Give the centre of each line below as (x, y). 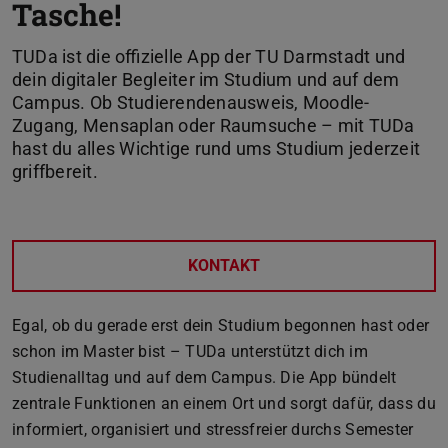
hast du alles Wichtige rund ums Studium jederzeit (216, 148)
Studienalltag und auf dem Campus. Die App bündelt (204, 377)
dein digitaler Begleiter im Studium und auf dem (206, 79)
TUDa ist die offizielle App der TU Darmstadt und (209, 56)
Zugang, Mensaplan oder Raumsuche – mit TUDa (213, 125)
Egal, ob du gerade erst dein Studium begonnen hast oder (221, 325)
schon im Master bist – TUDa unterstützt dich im (190, 351)
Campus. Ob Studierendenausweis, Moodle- (191, 102)
